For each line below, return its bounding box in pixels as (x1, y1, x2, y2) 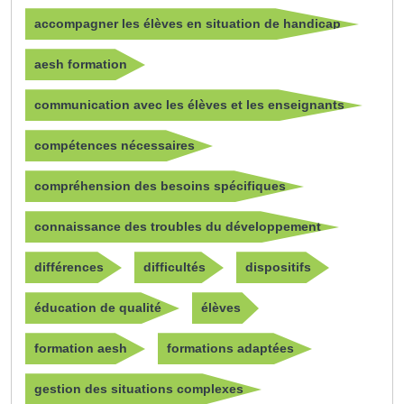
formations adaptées (167, 341, 294, 356)
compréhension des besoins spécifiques (34, 179, 286, 194)
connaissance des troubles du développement (34, 219, 321, 234)
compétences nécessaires (34, 138, 195, 153)
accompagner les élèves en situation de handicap (34, 16, 341, 32)
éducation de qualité (34, 300, 161, 316)
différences (34, 260, 104, 275)
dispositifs (245, 260, 311, 275)
